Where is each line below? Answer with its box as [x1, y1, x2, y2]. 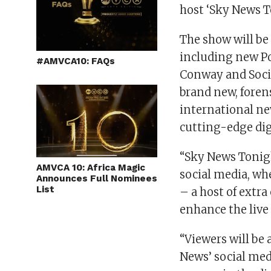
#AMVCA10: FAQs [36, 56, 115, 67]
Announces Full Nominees [36, 173, 157, 184]
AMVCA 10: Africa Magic [36, 162, 145, 173]
